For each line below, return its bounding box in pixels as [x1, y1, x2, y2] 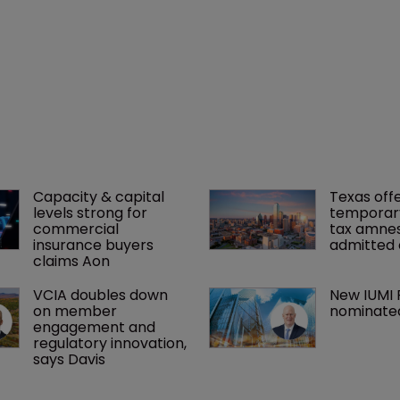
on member [32, 300, 121, 321]
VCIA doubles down [32, 284, 171, 305]
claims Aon [32, 250, 110, 271]
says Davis [32, 348, 105, 370]
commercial [32, 218, 122, 239]
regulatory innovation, [32, 332, 190, 354]
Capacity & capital [32, 186, 168, 207]
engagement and [32, 316, 159, 337]
